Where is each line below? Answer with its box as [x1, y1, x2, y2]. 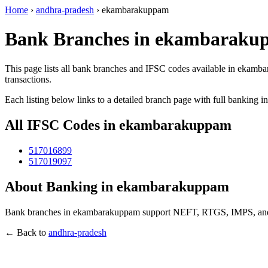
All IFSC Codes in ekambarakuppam [5, 117, 232, 133]
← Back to [5, 227, 48, 237]
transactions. [5, 74, 51, 84]
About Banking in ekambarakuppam [5, 178, 229, 194]
